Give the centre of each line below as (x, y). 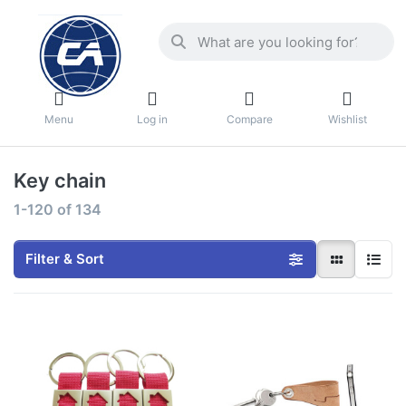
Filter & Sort (65, 259)
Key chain (60, 181)
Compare (249, 119)
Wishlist (347, 119)
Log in (152, 119)
